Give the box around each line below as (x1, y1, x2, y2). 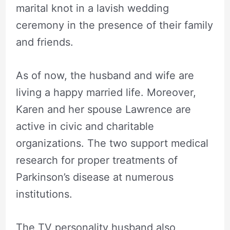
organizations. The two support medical (15, 137, 208, 149)
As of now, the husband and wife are (15, 69, 194, 82)
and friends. (15, 35, 73, 48)
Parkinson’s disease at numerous (15, 170, 174, 183)
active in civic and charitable (15, 120, 154, 132)
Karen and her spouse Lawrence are (15, 103, 191, 116)
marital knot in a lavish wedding (15, 2, 169, 14)
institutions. (15, 187, 72, 200)
